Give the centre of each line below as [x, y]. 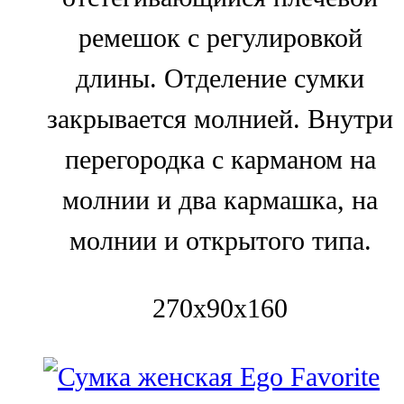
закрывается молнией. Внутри [220, 119]
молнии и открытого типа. [220, 240]
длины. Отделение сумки [220, 78]
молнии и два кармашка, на [220, 200]
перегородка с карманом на [220, 159]
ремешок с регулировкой [220, 37]
